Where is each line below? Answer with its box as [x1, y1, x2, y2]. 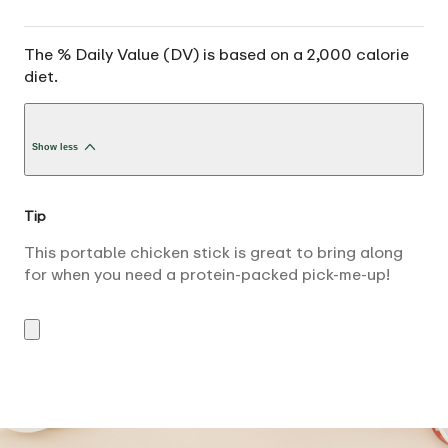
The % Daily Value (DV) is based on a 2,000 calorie [24, 44, 409, 65]
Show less [32, 142, 78, 153]
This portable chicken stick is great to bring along [24, 242, 403, 262]
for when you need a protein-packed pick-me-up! [24, 264, 390, 284]
